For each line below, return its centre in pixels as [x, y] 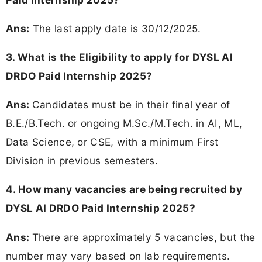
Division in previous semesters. [82, 161]
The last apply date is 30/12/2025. [115, 28]
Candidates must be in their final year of [131, 105]
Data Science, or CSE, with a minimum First [112, 142]
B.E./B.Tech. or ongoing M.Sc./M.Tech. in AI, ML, [124, 123]
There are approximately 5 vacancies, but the [144, 237]
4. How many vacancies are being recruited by [124, 189]
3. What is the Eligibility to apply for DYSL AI [120, 57]
